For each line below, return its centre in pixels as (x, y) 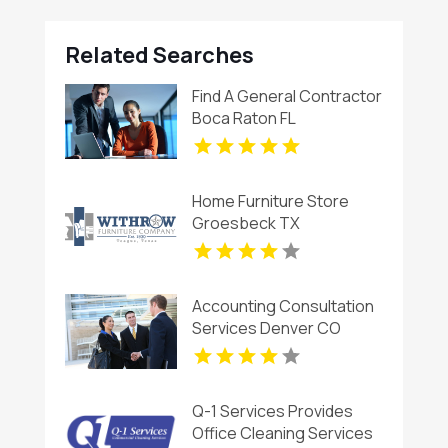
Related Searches (159, 55)
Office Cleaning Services (283, 432)
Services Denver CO (267, 327)
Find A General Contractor (287, 95)
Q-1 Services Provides (273, 410)
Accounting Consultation (283, 305)
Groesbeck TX (246, 222)
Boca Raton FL (244, 117)
